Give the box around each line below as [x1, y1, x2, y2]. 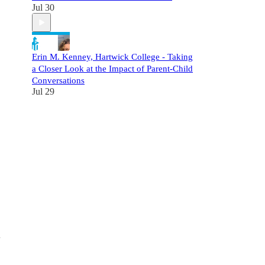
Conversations [32, 76, 85, 85]
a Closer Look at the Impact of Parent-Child [32, 64, 193, 73]
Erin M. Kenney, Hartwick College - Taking [32, 52, 193, 62]
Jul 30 [32, 2, 54, 12]
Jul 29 [32, 86, 54, 96]
